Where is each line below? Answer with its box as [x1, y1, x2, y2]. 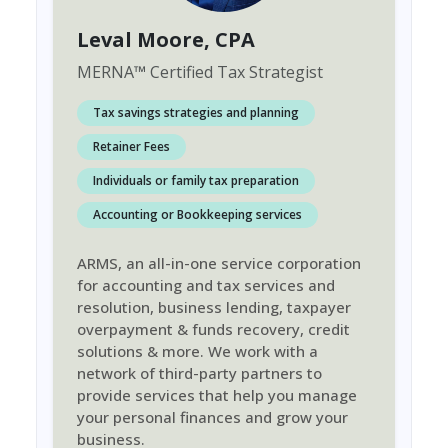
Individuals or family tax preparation [93, 172, 299, 189]
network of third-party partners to [77, 363, 322, 383]
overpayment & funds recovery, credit [77, 319, 350, 339]
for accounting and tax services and [77, 275, 335, 295]
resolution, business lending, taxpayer [77, 297, 351, 317]
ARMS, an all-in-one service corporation [77, 253, 361, 273]
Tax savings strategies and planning [93, 104, 299, 121]
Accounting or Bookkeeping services [93, 206, 302, 223]
